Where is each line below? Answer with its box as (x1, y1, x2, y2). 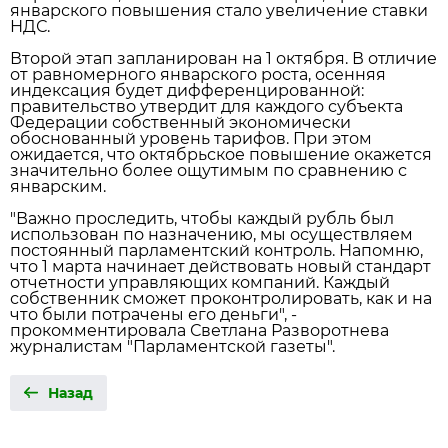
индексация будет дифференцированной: (10, 81, 364, 100)
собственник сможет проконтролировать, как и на (10, 289, 432, 308)
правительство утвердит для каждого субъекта (10, 97, 403, 116)
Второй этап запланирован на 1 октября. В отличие (10, 49, 437, 68)
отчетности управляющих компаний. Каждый (10, 273, 390, 292)
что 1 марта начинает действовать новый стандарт (10, 257, 431, 276)
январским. (10, 177, 106, 196)
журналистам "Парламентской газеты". (10, 337, 335, 356)
